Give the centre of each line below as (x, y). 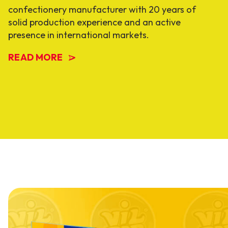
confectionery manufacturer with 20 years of (102, 10)
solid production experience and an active (94, 22)
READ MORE (36, 58)
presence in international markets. (79, 35)
